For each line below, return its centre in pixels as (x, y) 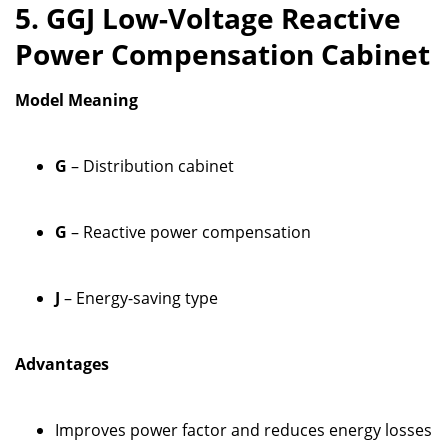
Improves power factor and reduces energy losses (243, 429)
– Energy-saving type (139, 297)
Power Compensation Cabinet (222, 53)
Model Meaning (76, 99)
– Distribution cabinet (150, 165)
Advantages (62, 363)
